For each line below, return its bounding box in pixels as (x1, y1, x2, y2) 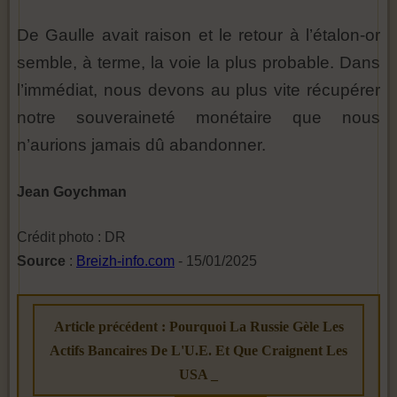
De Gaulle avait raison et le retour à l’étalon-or (17, 25, 380, 44)
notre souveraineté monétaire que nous (17, 107, 380, 127)
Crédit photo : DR (17, 229, 126, 245)
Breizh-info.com (76, 253, 175, 269)
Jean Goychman (17, 183, 127, 199)
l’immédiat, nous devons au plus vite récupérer (17, 80, 380, 99)
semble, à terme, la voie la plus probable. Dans (17, 52, 380, 72)
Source (17, 253, 66, 269)
